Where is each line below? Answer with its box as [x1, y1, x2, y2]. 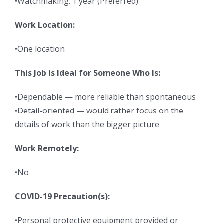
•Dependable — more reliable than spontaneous [15, 91, 196, 102]
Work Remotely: [15, 142, 79, 154]
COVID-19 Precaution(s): [15, 190, 110, 202]
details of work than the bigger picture [15, 118, 159, 130]
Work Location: [15, 19, 75, 30]
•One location [15, 43, 65, 54]
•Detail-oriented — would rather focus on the [15, 105, 183, 116]
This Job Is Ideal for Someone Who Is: [15, 67, 160, 78]
